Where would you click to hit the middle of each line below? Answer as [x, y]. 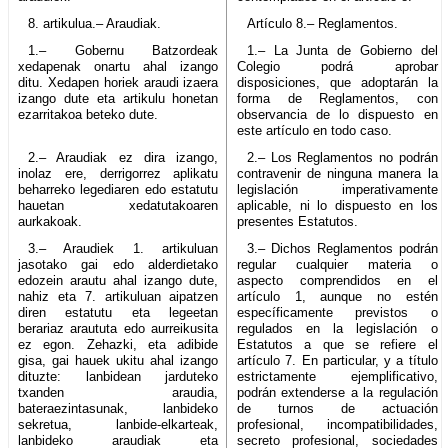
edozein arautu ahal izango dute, [118, 280]
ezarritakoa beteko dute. [88, 114]
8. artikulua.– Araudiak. [94, 23]
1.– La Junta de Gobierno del [342, 50]
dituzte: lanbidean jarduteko [118, 376]
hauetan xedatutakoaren [118, 205]
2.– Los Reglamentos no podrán [342, 157]
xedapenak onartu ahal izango [118, 66]
